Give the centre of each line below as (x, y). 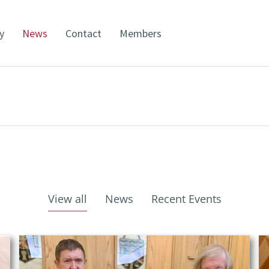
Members (141, 33)
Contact (83, 33)
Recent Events (186, 199)
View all (67, 199)
